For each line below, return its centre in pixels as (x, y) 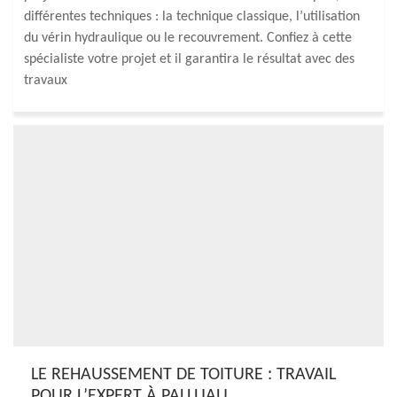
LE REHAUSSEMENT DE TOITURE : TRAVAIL (183, 375)
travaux (46, 81)
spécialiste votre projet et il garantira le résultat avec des (189, 59)
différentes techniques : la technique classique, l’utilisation (192, 17)
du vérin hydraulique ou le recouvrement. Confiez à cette (188, 38)
